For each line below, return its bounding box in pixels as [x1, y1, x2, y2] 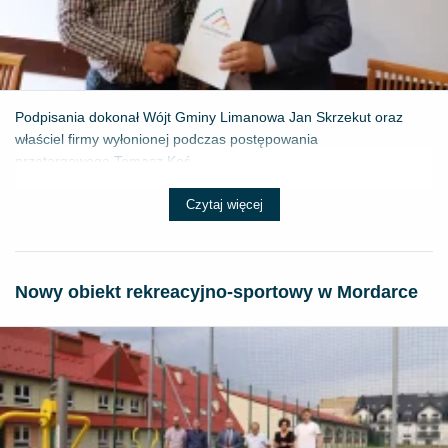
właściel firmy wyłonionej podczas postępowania [15, 130, 318, 147]
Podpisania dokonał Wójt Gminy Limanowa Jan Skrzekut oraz [15, 108, 403, 125]
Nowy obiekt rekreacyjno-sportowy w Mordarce [15, 281, 418, 302]
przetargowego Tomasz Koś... [15, 152, 203, 169]
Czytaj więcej [185, 196, 263, 212]
